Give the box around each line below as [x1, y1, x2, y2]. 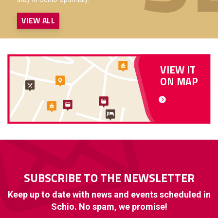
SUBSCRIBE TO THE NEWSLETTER [23, 169, 195, 187]
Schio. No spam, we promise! [51, 201, 167, 212]
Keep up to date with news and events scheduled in [7, 189, 211, 200]
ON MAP [160, 73, 198, 89]
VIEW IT [160, 61, 196, 77]
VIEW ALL [21, 14, 55, 26]
